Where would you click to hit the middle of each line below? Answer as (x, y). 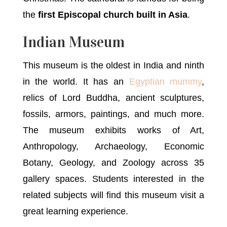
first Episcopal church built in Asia (112, 15)
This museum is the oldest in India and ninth (113, 66)
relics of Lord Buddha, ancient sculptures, (113, 98)
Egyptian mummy (165, 82)
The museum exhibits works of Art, (113, 130)
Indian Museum (73, 42)
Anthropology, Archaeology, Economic (113, 147)
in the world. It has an (76, 82)
